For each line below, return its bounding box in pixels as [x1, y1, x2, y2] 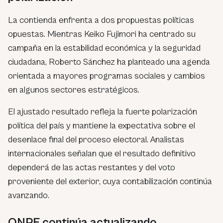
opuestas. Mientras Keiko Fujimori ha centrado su [8, 28, 196, 39]
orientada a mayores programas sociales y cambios [8, 70, 205, 81]
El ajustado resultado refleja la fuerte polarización [8, 106, 197, 117]
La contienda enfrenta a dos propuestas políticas [8, 14, 194, 25]
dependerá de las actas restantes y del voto [8, 162, 175, 173]
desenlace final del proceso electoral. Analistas [8, 134, 184, 145]
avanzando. [8, 190, 49, 201]
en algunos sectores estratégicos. [8, 84, 139, 95]
